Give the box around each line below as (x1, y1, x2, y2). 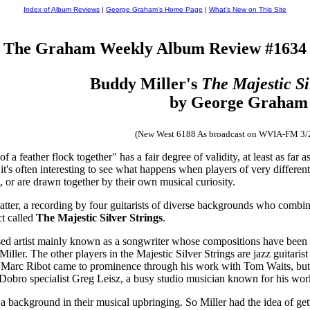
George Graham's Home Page (106, 6, 203, 13)
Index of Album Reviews (24, 6, 100, 13)
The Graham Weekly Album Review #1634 (3, 39, 307, 57)
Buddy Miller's (89, 74, 201, 93)
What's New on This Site (209, 6, 286, 13)
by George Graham (170, 93, 308, 111)
